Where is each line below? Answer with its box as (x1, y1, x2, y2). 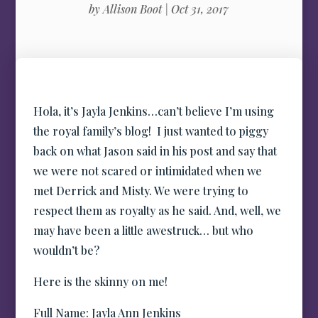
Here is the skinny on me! (33, 274, 168, 289)
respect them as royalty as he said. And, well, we (33, 203, 282, 218)
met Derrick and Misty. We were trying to (33, 183, 249, 198)
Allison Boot (103, 1, 163, 16)
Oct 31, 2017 (171, 1, 229, 16)
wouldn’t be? (33, 243, 100, 258)
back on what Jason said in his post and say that (33, 143, 278, 158)
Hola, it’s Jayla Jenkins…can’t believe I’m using (33, 104, 275, 119)
